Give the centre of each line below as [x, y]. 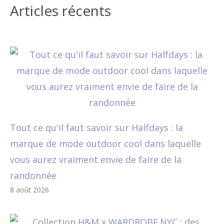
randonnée [33, 175]
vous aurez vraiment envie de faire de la [96, 159]
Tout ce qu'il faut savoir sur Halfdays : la [96, 127]
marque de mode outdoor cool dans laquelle [105, 143]
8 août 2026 [29, 189]
